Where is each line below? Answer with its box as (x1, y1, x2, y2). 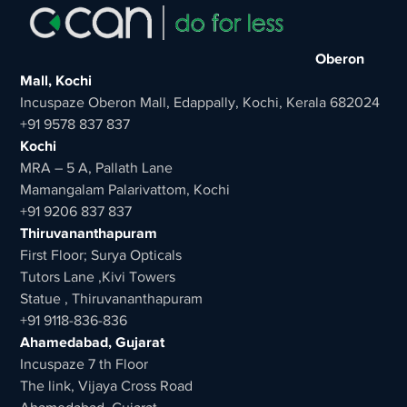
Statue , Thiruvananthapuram (20, 290, 203, 307)
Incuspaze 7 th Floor (20, 355, 149, 372)
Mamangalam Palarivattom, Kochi (20, 181, 231, 198)
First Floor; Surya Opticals (20, 246, 183, 263)
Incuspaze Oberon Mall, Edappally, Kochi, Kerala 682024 (20, 94, 381, 111)
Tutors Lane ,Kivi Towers (20, 268, 176, 285)
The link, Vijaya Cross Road (20, 377, 194, 394)
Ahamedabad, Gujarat (20, 333, 165, 351)
